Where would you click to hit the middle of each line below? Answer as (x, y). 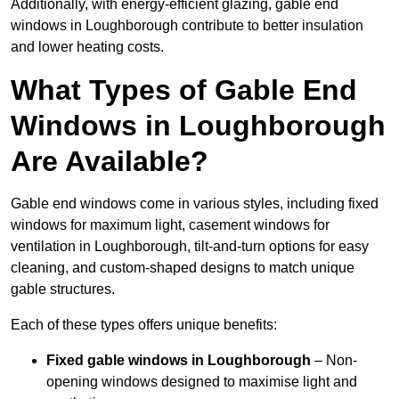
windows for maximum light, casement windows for (170, 225)
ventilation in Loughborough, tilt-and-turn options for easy (190, 247)
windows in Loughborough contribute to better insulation (187, 26)
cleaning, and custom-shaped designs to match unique (183, 268)
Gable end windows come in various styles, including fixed (195, 204)
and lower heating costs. (87, 47)
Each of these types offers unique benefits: (144, 325)
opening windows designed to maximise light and (202, 382)
